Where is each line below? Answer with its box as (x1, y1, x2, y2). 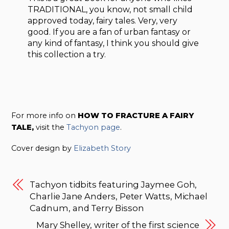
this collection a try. (28, 49, 106, 59)
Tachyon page (66, 122, 121, 132)
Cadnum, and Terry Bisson (30, 202, 144, 213)
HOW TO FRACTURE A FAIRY (78, 110, 194, 120)
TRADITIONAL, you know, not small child (28, 4, 193, 14)
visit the (34, 122, 67, 132)
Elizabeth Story (74, 144, 131, 153)
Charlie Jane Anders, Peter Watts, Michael (30, 191, 208, 201)
